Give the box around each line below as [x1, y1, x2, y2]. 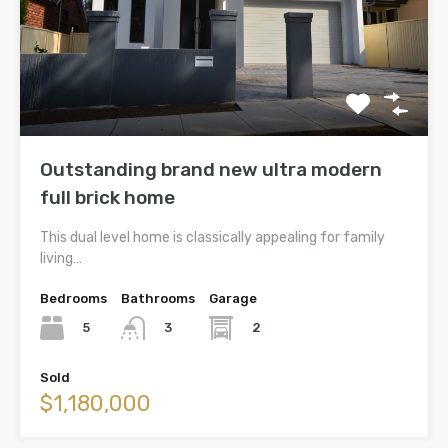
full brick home [40, 185, 175, 209]
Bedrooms [40, 290, 107, 306]
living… [40, 249, 82, 267]
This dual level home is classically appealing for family [40, 228, 385, 246]
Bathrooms [121, 290, 195, 306]
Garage [209, 290, 257, 306]
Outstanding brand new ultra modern [40, 157, 382, 181]
